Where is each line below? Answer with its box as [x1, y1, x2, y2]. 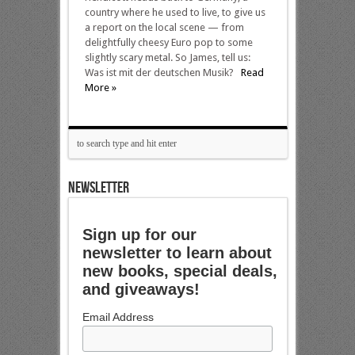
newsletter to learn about [82, 244, 273, 261]
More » [84, 82, 116, 94]
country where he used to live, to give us [84, 6, 265, 18]
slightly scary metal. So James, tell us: [84, 52, 250, 63]
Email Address [82, 311, 155, 323]
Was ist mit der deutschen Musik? [84, 67, 241, 78]
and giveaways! [82, 281, 200, 298]
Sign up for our [82, 226, 197, 243]
